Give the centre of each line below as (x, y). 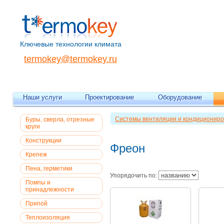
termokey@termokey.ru (70, 59)
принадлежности (50, 189)
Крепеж (36, 154)
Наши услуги (42, 97)
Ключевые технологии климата (71, 44)
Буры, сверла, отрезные (60, 119)
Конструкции (43, 140)
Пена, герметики (49, 168)
